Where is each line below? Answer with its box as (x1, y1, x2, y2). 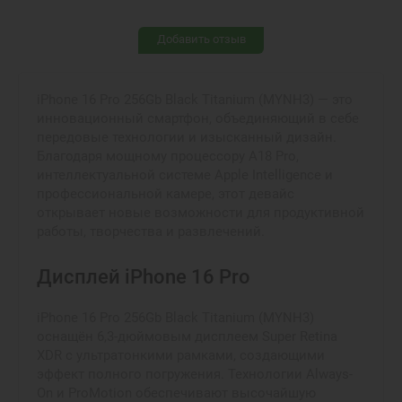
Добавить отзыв (156, 31, 246, 46)
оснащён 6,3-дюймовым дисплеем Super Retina (37, 328, 337, 345)
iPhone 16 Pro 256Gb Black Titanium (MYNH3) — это (37, 91, 353, 108)
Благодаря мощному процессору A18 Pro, (37, 147, 299, 164)
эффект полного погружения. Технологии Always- (37, 366, 353, 382)
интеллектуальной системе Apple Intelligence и (37, 166, 333, 183)
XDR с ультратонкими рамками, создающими (37, 347, 325, 363)
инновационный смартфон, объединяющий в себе (37, 109, 359, 127)
